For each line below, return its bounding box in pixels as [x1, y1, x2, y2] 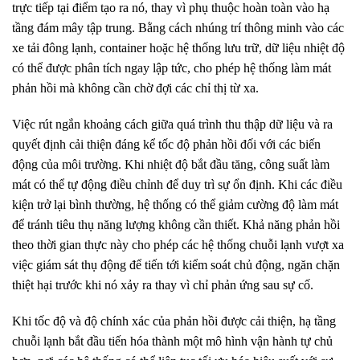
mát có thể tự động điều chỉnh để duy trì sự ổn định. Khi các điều [12, 178, 342, 191]
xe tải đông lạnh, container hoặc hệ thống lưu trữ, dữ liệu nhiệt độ [12, 41, 345, 55]
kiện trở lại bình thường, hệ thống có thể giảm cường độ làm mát [12, 198, 338, 211]
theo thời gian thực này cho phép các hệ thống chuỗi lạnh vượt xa [12, 238, 344, 252]
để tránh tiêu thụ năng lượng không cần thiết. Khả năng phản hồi [12, 218, 340, 231]
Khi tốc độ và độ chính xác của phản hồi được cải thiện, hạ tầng [12, 314, 336, 328]
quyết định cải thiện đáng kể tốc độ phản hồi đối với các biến [12, 137, 321, 151]
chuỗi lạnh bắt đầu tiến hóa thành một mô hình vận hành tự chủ [12, 334, 333, 348]
